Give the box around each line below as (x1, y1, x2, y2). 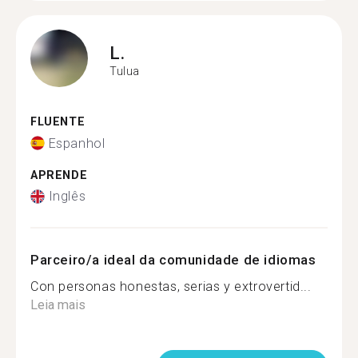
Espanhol (48, 135, 105, 151)
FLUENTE (30, 115, 86, 129)
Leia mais (30, 297, 86, 312)
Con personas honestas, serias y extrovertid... (30, 279, 312, 294)
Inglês (48, 189, 86, 204)
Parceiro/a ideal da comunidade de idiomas (30, 252, 316, 268)
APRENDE (30, 168, 88, 182)
